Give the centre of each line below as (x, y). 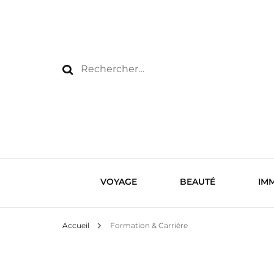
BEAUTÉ (197, 182)
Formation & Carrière (149, 225)
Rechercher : (107, 68)
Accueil (76, 225)
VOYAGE (118, 182)
